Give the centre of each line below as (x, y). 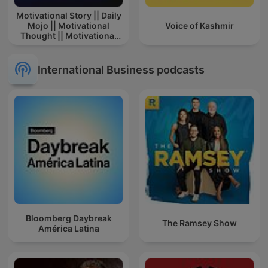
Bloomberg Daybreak (68, 218)
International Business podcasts (121, 69)
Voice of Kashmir (200, 26)
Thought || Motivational (68, 36)
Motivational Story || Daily (68, 16)
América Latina (68, 228)
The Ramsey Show (200, 223)
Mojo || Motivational (68, 26)
